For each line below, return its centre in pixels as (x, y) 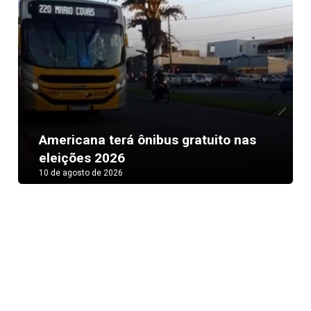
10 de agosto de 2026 (81, 173)
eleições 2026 (82, 158)
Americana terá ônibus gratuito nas (148, 140)
